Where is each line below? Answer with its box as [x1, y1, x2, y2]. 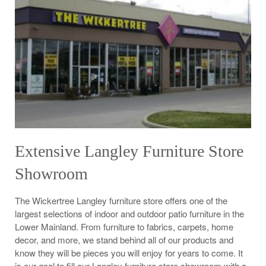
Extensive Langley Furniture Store [15, 141, 243, 160]
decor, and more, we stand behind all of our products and [15, 233, 233, 246]
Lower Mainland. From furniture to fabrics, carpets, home [15, 220, 233, 233]
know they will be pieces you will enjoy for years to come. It [15, 246, 243, 259]
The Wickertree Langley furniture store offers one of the [15, 194, 227, 207]
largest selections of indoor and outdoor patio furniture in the [15, 207, 244, 220]
